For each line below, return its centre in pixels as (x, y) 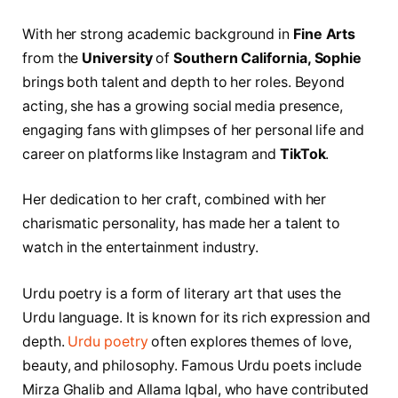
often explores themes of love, (250, 341)
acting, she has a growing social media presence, (183, 106)
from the (52, 58)
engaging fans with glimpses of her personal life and (193, 130)
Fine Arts (322, 34)
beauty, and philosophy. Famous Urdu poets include (192, 365)
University (117, 58)
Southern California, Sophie (268, 58)
